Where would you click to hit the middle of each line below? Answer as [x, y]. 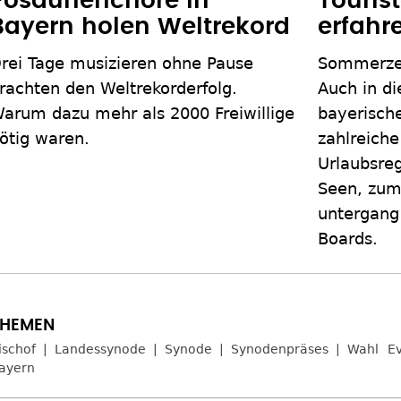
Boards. [348, 239]
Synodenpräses [280, 350]
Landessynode [100, 350]
